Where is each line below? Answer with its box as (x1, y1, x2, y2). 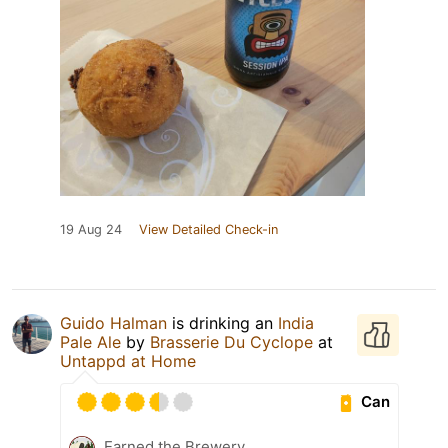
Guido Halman (60, 312, 167, 333)
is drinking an (167, 312, 278, 333)
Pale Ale (60, 331, 121, 352)
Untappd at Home (60, 350, 196, 371)
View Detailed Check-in (139, 221, 278, 237)
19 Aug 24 (60, 221, 122, 237)
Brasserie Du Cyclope (150, 331, 313, 352)
